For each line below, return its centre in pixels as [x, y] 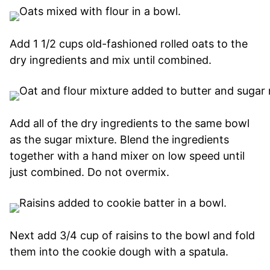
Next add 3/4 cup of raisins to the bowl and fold [132, 236]
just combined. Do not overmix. [89, 172]
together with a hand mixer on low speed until [127, 156]
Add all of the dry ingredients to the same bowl [130, 124]
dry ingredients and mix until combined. [111, 60]
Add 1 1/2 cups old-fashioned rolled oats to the [129, 44]
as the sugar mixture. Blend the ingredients [119, 140]
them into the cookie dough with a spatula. [119, 252]
